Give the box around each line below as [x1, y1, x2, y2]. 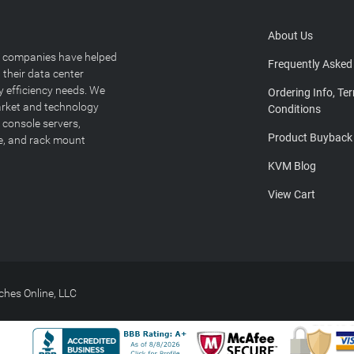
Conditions [268, 103, 322, 115]
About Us [268, 29, 314, 42]
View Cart [268, 188, 316, 201]
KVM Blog [268, 160, 317, 172]
